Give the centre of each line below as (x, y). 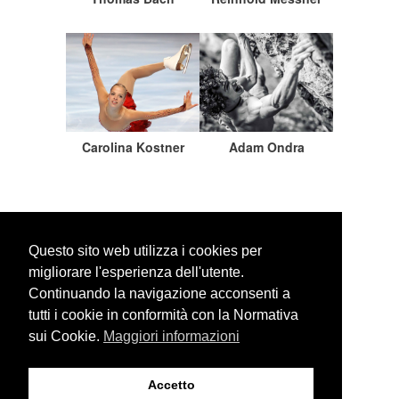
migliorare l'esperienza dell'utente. (136, 273)
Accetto (171, 385)
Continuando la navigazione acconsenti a (159, 294)
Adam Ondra (266, 147)
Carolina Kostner (133, 147)
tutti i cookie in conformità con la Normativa (163, 315)
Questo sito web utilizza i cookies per (145, 251)
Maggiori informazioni (171, 337)
